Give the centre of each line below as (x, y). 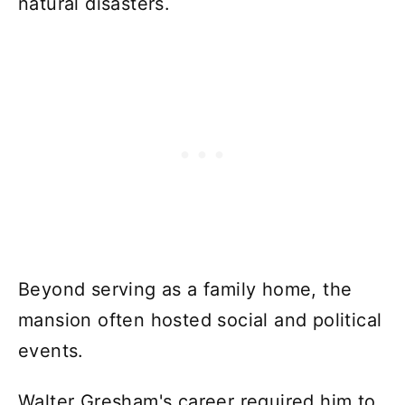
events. (51, 350)
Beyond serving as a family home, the (185, 289)
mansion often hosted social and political (200, 320)
